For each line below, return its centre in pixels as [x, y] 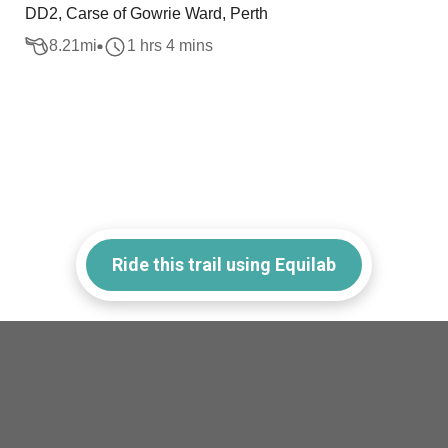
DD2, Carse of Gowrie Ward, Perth [147, 13]
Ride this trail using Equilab [224, 264]
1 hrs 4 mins [170, 46]
